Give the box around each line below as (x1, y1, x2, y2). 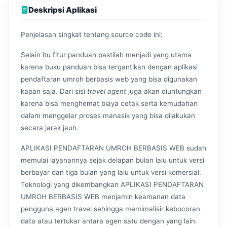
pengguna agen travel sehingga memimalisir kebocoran (21, 204, 200, 213)
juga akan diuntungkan (126, 87, 202, 95)
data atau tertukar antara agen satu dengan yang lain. (21, 216, 197, 225)
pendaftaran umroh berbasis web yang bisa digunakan (21, 74, 197, 83)
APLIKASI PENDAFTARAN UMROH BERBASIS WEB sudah (21, 143, 206, 152)
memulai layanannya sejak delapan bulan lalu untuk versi (21, 156, 204, 164)
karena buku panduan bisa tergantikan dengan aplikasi (21, 62, 198, 71)
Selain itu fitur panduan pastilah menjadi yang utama (21, 50, 192, 59)
